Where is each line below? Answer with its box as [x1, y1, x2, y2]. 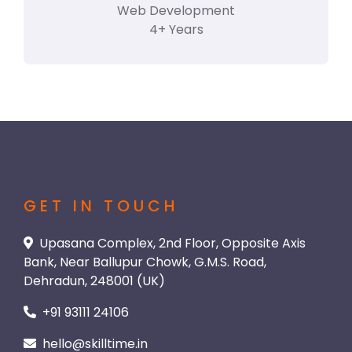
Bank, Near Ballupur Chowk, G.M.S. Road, [24, 253, 266, 271]
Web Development [117, 2, 235, 20]
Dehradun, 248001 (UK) [24, 272, 165, 290]
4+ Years [148, 20, 203, 38]
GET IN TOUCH [24, 195, 179, 217]
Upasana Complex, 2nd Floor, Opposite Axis [39, 234, 306, 252]
